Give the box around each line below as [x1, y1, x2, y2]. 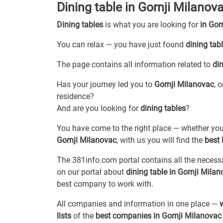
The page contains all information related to [57, 59, 213, 69]
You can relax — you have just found [57, 39, 186, 49]
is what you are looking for [103, 19, 200, 29]
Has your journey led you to [57, 79, 154, 89]
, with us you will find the [116, 135, 205, 145]
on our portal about [57, 167, 126, 177]
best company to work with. [57, 179, 153, 189]
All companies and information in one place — [57, 199, 220, 209]
